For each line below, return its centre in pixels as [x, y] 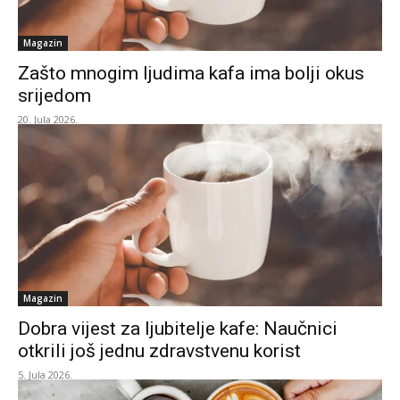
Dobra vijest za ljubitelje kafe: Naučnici [178, 329]
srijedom [54, 96]
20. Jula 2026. [48, 119]
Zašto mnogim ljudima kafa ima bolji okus [191, 73]
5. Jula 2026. [45, 375]
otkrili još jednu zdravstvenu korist [159, 351]
